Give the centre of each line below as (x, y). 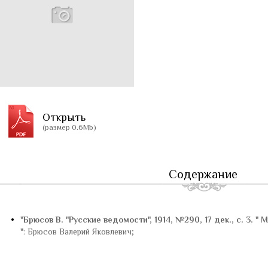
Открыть (64, 117)
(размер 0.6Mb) (69, 127)
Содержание (203, 174)
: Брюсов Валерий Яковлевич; (79, 232)
